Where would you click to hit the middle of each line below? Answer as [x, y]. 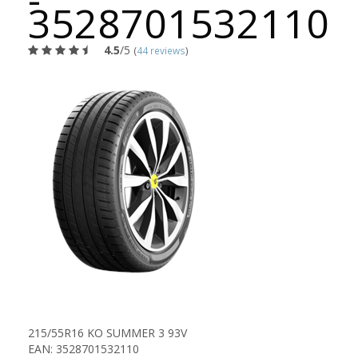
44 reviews [161, 50]
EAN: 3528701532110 [84, 349]
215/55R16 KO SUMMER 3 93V [107, 333]
